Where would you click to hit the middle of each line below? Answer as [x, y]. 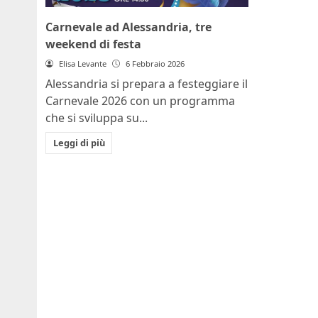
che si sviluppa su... [97, 117]
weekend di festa [93, 44]
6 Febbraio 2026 [155, 63]
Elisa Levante [82, 63]
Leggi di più [79, 142]
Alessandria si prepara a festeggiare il [147, 83]
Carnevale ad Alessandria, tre [128, 27]
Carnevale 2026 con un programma [140, 100]
